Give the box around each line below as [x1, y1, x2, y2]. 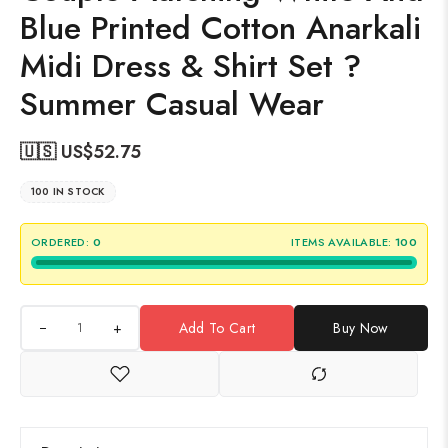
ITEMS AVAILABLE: [290, 234, 392, 251]
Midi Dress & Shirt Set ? [20, 43, 361, 90]
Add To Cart [178, 318, 256, 339]
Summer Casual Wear [20, 81, 324, 128]
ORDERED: [31, 234, 90, 251]
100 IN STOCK [31, 184, 105, 200]
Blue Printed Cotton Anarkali [20, 5, 421, 52]
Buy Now [333, 318, 389, 339]
